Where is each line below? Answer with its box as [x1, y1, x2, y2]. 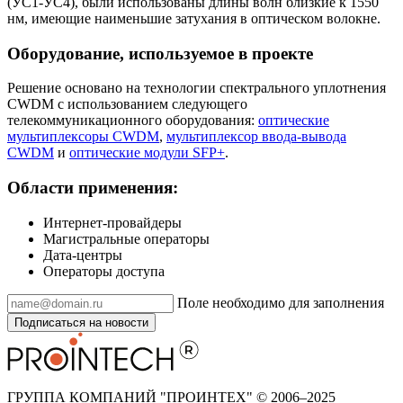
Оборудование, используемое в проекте [7, 43, 313, 63]
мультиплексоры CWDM [7, 129, 159, 145]
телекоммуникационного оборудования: [7, 112, 258, 129]
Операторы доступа [43, 263, 165, 279]
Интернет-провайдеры [43, 214, 182, 230]
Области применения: [7, 178, 178, 198]
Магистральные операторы [43, 230, 210, 246]
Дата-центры [43, 246, 122, 263]
